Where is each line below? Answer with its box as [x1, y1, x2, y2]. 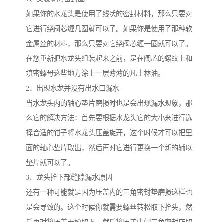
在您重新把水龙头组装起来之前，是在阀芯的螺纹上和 [26, 55, 192, 63]
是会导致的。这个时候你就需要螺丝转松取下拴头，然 [26, 203, 192, 212]
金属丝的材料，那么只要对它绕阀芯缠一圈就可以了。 [26, 40, 192, 48]
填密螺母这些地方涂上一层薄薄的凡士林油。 [26, 69, 173, 78]
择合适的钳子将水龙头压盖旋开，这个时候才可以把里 [26, 129, 192, 137]
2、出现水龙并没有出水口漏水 [26, 84, 119, 93]
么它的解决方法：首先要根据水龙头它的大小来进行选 [26, 114, 192, 122]
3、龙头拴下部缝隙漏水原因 [26, 173, 112, 182]
